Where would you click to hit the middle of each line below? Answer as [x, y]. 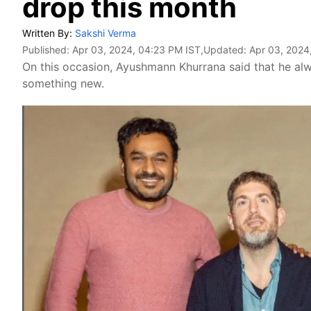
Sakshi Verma [106, 33]
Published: [47, 50]
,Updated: [225, 50]
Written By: [49, 33]
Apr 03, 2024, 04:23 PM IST [136, 50]
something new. [63, 83]
